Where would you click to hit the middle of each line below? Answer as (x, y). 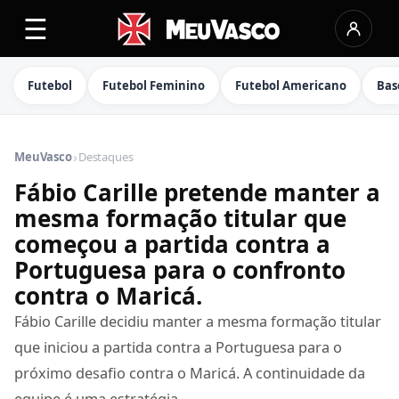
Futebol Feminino (154, 85)
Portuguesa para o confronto (180, 270)
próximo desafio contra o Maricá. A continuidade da (190, 373)
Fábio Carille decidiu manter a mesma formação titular (198, 322)
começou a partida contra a (172, 244)
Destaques (106, 157)
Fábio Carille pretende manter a (197, 192)
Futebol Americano (291, 85)
